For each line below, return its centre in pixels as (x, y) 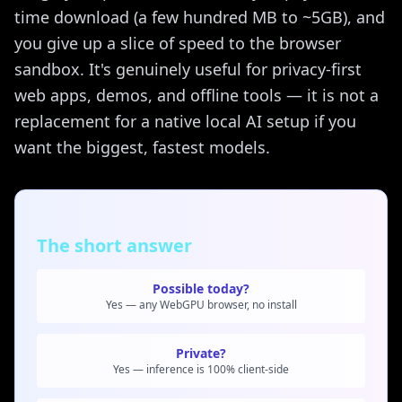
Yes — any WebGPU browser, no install (201, 305)
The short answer (114, 245)
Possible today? (201, 288)
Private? (201, 353)
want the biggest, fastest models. (142, 147)
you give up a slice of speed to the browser (178, 43)
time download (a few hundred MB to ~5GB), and (200, 17)
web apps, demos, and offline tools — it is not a (197, 95)
